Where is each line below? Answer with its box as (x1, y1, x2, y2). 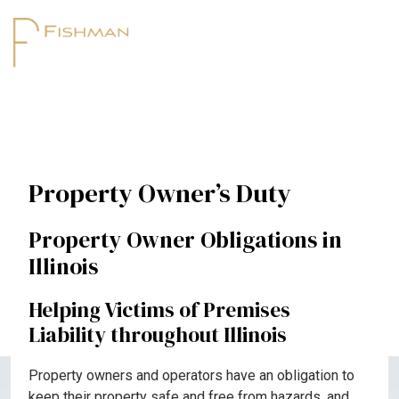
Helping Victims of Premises (28, 296, 290, 324)
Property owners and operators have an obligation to (28, 367, 354, 384)
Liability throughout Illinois (28, 321, 287, 349)
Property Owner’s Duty (28, 175, 291, 211)
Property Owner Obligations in (28, 224, 342, 255)
